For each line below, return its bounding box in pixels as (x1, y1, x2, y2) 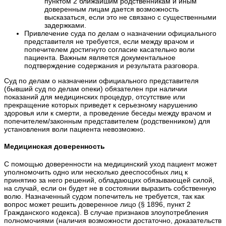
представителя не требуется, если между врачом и (24, 37, 194, 45)
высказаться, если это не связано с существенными (44, 13, 216, 21)
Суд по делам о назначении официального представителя (4, 76, 199, 85)
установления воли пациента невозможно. (4, 125, 145, 133)
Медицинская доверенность (4, 142, 105, 151)
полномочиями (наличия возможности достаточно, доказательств (4, 216, 221, 224)
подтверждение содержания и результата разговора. (24, 61, 199, 70)
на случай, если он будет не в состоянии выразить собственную (4, 184, 216, 192)
